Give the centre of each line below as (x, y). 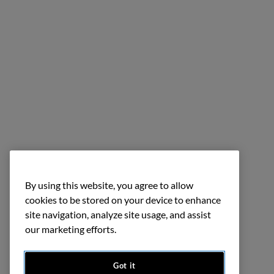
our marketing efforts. (71, 229)
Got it (124, 266)
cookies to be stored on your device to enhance (123, 200)
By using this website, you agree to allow (109, 185)
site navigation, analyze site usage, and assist (118, 215)
